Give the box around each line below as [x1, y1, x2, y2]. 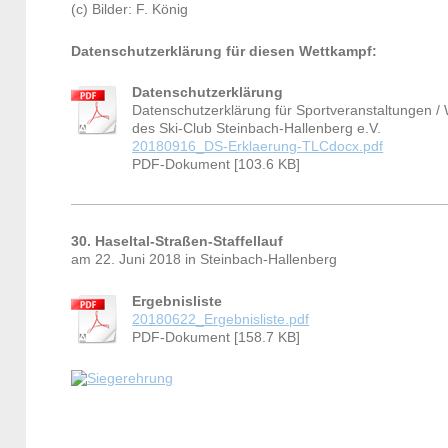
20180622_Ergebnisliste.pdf [132, 311, 310, 327]
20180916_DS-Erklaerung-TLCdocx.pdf [132, 139, 384, 155]
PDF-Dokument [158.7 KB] [132, 329, 301, 345]
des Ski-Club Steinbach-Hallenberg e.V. [132, 121, 382, 137]
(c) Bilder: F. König [71, 2, 189, 18]
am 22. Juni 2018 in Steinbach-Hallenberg [71, 252, 338, 268]
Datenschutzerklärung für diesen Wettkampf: [71, 43, 378, 59]
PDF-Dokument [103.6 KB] [132, 157, 301, 173]
